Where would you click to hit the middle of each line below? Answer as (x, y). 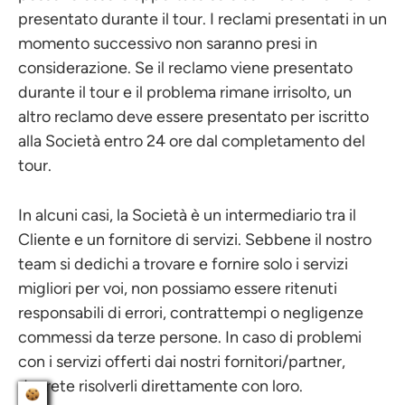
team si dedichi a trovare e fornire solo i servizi (183, 264)
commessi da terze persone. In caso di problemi (190, 337)
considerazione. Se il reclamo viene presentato (185, 68)
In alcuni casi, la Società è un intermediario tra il (187, 215)
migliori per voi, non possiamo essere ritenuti (178, 288)
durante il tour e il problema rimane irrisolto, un (185, 92)
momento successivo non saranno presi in (168, 43)
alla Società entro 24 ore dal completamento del (192, 141)
